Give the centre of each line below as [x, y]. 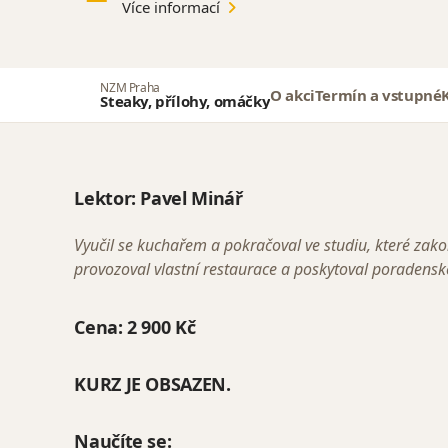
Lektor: [107, 198]
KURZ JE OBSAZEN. [152, 384]
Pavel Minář [191, 198]
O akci [292, 95]
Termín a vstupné [378, 95]
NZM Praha [130, 87]
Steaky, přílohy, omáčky [185, 100]
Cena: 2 [105, 327]
